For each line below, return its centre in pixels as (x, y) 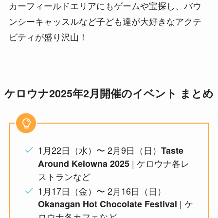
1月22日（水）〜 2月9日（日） (100, 150)
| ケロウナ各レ (160, 163)
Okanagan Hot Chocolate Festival (108, 204)
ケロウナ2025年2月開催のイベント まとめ (109, 93)
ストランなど (64, 176)
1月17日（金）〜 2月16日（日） (102, 191)
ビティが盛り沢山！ (48, 37)
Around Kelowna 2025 (84, 163)
